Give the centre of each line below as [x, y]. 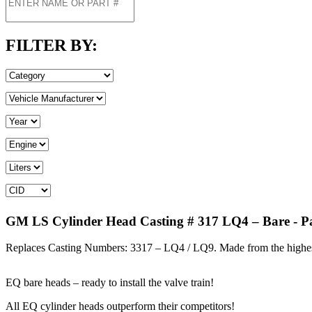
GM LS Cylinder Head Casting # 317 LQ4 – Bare [148, 221]
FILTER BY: [52, 45]
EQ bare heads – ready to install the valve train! [110, 283]
